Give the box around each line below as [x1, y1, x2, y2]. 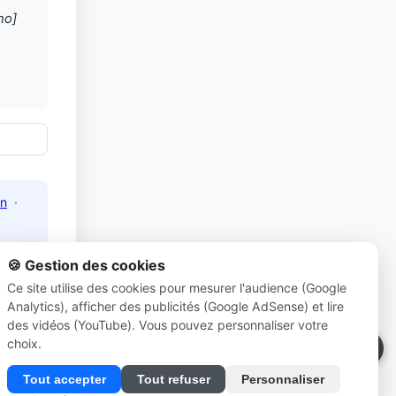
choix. [7, 336, 42, 352]
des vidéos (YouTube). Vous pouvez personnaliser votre [7, 317, 328, 333]
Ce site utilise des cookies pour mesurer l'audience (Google [7, 280, 346, 296]
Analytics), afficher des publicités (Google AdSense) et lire [7, 299, 344, 315]
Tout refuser [136, 372, 210, 386]
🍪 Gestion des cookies [7, 255, 165, 274]
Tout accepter [22, 372, 106, 386]
